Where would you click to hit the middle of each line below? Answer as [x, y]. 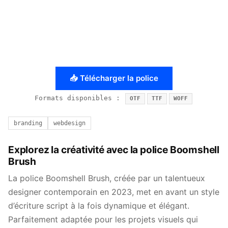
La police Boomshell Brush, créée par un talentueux [107, 178]
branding [28, 123]
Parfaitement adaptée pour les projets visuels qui [103, 219]
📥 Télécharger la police [114, 78]
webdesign [69, 123]
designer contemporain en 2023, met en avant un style [114, 192]
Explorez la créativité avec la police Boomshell [114, 150]
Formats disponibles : [79, 98]
